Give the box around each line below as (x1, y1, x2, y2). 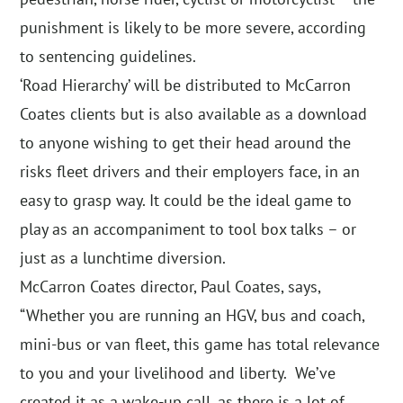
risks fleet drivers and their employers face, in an (20, 161, 361, 183)
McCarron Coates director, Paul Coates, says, (20, 276, 321, 298)
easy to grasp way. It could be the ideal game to (20, 190, 353, 211)
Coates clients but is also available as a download (20, 103, 368, 125)
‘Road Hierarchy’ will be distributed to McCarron (20, 75, 352, 96)
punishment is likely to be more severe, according (20, 17, 367, 39)
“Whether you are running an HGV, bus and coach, (20, 305, 365, 327)
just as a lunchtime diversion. (20, 247, 227, 269)
